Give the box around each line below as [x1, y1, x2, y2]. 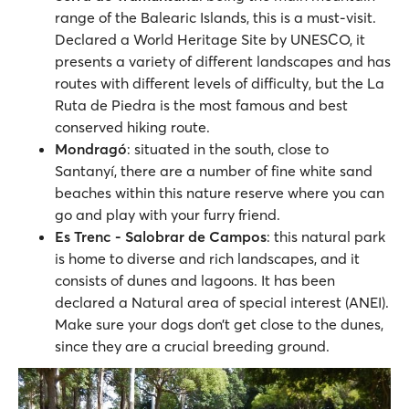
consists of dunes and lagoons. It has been [55, 271, 335, 290]
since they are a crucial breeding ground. [55, 337, 330, 356]
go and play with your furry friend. [55, 205, 284, 225]
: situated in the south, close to [127, 140, 329, 159]
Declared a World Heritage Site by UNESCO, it [55, 30, 365, 49]
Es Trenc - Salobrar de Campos [55, 227, 267, 246]
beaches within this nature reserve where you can [55, 184, 384, 203]
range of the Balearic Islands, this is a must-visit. [55, 8, 376, 27]
